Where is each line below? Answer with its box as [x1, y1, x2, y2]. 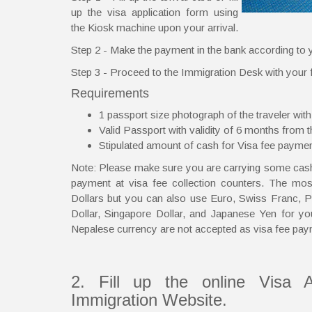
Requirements [71, 86, 149, 100]
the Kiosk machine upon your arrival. [71, 21, 238, 33]
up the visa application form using [71, 6, 238, 18]
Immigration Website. [71, 290, 227, 309]
